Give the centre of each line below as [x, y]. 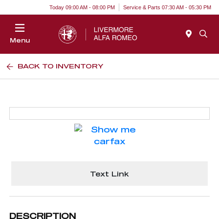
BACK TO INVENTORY [61, 66]
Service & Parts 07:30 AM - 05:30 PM [167, 7]
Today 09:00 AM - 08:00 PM [82, 7]
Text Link [109, 174]
